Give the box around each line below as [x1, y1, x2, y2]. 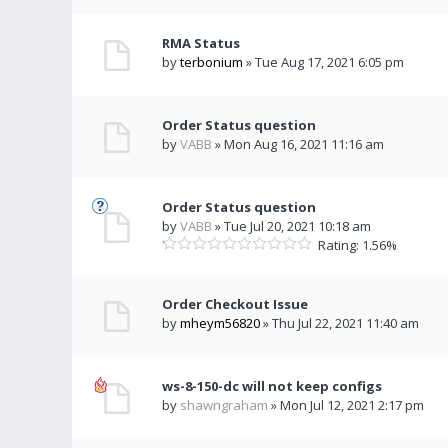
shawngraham [180, 396, 268, 414]
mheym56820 [180, 314, 260, 332]
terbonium [180, 53, 243, 71]
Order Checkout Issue [162, 295, 308, 313]
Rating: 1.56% [312, 236, 397, 254]
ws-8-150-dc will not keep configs [162, 377, 382, 395]
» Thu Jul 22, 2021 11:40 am [260, 314, 419, 332]
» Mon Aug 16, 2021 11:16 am [212, 135, 384, 153]
